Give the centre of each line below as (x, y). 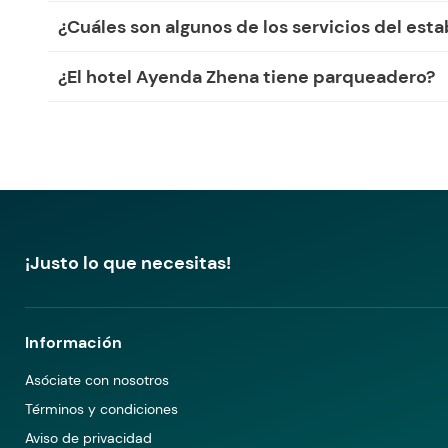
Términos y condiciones (101, 409)
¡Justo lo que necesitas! (128, 263)
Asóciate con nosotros (97, 380)
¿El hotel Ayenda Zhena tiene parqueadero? (246, 76)
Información (74, 343)
